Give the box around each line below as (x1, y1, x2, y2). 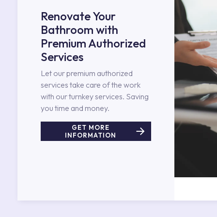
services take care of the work (41, 80, 140, 90)
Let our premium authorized (41, 68, 133, 78)
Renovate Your (41, 9, 116, 23)
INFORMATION (65, 131, 117, 139)
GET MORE (72, 124, 110, 131)
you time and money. (41, 103, 109, 113)
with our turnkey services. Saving (41, 92, 149, 101)
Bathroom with (41, 22, 118, 37)
